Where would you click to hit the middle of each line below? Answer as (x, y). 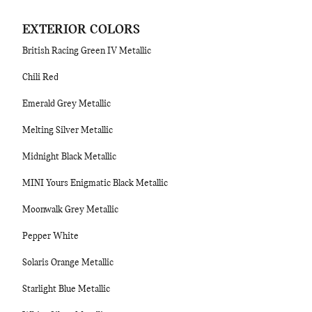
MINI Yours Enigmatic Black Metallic (95, 184)
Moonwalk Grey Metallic (70, 210)
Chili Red (40, 78)
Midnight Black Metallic (69, 157)
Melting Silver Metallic (68, 131)
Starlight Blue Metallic (66, 289)
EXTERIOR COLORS (81, 30)
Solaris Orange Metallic (68, 263)
